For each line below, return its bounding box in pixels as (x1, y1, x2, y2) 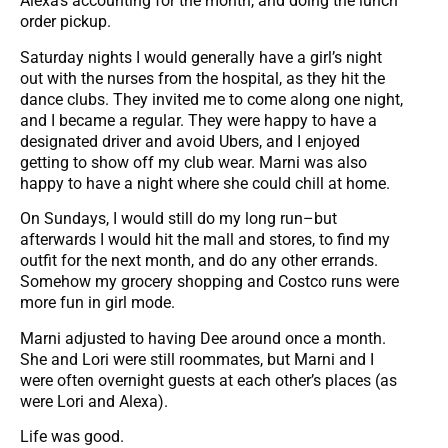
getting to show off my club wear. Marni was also (20, 152, 367, 172)
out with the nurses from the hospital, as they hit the (20, 68, 385, 88)
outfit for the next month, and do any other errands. (20, 251, 378, 271)
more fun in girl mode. (20, 293, 175, 313)
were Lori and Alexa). (20, 391, 168, 411)
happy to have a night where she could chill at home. (20, 173, 390, 193)
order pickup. (20, 12, 111, 32)
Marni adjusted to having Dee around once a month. (20, 328, 386, 348)
